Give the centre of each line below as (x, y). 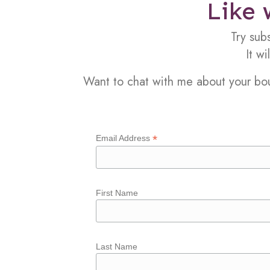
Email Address (124, 138)
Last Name (117, 246)
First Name (117, 193)
